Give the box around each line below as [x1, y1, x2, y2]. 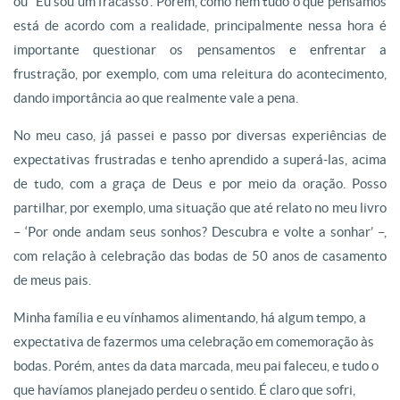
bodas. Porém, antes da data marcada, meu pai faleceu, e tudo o [13, 358, 379, 373]
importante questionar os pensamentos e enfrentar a [13, 42, 387, 57]
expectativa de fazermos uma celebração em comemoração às [13, 334, 374, 349]
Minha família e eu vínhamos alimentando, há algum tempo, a [13, 310, 366, 325]
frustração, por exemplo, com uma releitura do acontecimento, [13, 66, 387, 81]
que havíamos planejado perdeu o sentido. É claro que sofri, [13, 382, 355, 397]
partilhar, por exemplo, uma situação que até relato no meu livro [13, 200, 387, 215]
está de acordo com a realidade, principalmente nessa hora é [13, 18, 387, 33]
